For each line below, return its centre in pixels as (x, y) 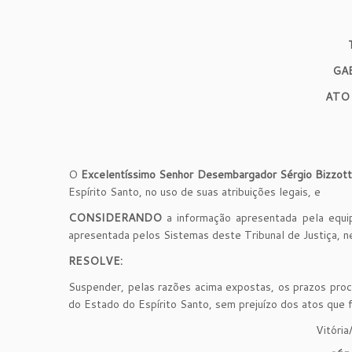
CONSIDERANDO (115, 217)
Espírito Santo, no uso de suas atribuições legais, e (194, 191)
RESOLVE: (95, 260)
